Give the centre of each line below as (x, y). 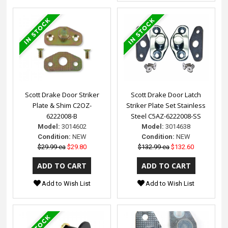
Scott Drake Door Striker (62, 94)
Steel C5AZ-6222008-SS (166, 116)
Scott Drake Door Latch (166, 94)
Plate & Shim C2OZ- (62, 105)
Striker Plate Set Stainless (166, 105)
